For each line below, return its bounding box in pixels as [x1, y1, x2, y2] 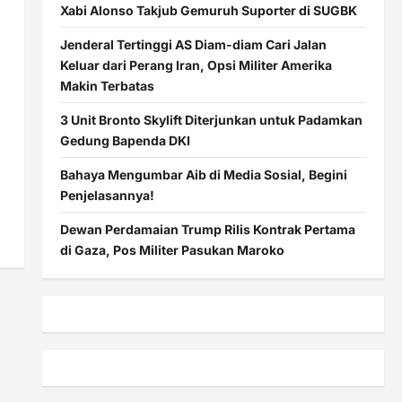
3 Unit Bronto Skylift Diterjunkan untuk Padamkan [59, 111, 363, 127]
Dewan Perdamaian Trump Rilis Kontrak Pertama [59, 221, 355, 237]
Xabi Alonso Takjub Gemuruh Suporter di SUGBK [59, 2, 357, 18]
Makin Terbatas [59, 77, 154, 93]
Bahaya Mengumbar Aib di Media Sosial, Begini [59, 166, 347, 182]
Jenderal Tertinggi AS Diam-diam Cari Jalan [59, 36, 327, 52]
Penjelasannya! [59, 187, 154, 203]
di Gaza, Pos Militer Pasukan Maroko [59, 241, 284, 258]
